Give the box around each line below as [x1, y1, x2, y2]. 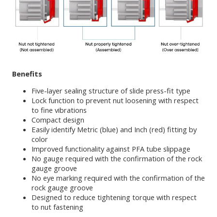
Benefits [12, 69, 42, 79]
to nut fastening [31, 202, 83, 212]
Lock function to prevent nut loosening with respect [31, 95, 199, 106]
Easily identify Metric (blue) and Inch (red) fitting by [31, 124, 197, 135]
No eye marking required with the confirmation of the [31, 173, 205, 183]
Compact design [31, 115, 86, 125]
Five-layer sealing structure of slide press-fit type [31, 86, 190, 96]
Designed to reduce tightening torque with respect [31, 192, 197, 202]
